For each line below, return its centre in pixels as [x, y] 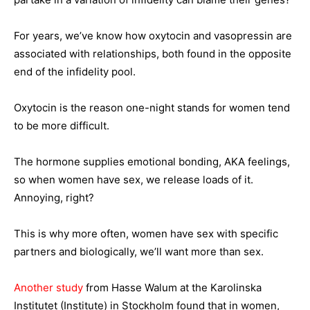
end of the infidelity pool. [75, 72]
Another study [48, 288]
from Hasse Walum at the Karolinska [172, 288]
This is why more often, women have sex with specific [146, 234]
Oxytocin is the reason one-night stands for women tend [152, 108]
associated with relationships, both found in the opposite [153, 54]
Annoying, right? [54, 198]
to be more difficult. [62, 126]
